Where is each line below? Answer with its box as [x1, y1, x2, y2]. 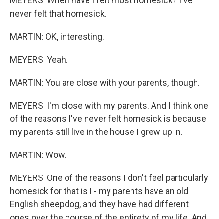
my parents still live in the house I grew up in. [10, 127, 183, 137]
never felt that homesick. [10, 8, 107, 19]
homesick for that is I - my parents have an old [10, 186, 188, 196]
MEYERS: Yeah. [10, 54, 68, 65]
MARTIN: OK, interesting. [10, 31, 104, 42]
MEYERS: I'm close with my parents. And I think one [10, 100, 208, 110]
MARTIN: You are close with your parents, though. [10, 77, 200, 88]
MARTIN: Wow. [10, 150, 66, 160]
